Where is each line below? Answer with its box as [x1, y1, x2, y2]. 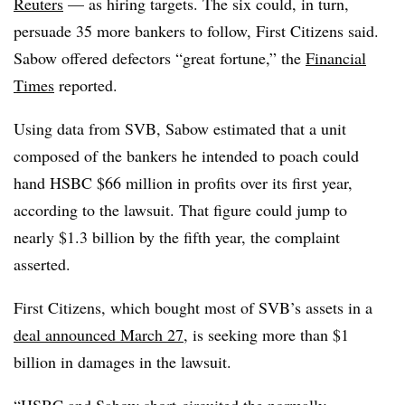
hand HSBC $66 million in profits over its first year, [14, 172, 353, 193]
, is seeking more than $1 [184, 324, 349, 345]
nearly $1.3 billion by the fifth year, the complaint [14, 226, 340, 248]
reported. [54, 74, 118, 96]
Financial [306, 47, 366, 69]
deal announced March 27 [14, 324, 184, 345]
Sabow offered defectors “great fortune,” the [14, 47, 306, 69]
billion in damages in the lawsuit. [14, 351, 231, 372]
